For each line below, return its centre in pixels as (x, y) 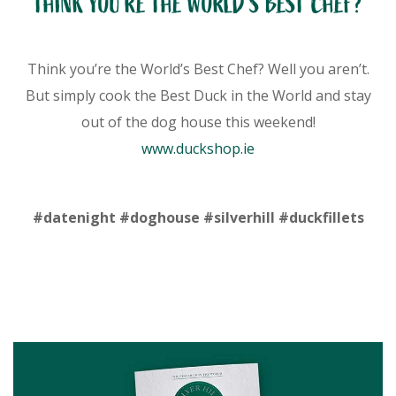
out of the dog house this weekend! (198, 122)
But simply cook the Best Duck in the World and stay (198, 95)
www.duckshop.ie (198, 148)
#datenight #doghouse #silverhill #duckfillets (198, 217)
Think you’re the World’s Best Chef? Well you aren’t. (198, 69)
